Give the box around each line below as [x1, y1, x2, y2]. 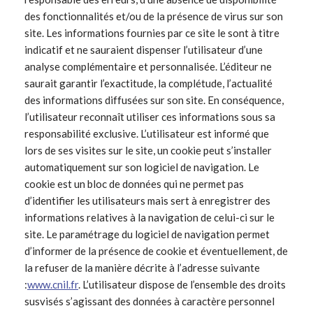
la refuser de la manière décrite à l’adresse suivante [24, 261, 260, 275]
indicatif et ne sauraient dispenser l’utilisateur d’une [24, 43, 263, 57]
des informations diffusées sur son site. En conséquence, [24, 94, 284, 107]
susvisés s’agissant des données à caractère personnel [24, 295, 275, 308]
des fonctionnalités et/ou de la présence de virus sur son [24, 10, 283, 23]
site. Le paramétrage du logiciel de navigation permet [24, 228, 270, 241]
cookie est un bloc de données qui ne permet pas [24, 177, 244, 191]
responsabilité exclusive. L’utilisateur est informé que [24, 127, 269, 140]
